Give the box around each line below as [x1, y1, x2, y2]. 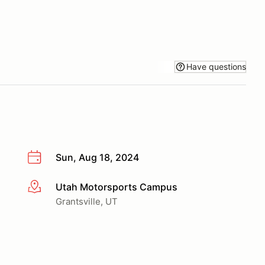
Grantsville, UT [56, 195, 118, 207]
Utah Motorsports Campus [56, 180, 177, 193]
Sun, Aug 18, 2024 [56, 151, 139, 163]
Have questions [186, 61, 246, 72]
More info [27, 181, 70, 193]
